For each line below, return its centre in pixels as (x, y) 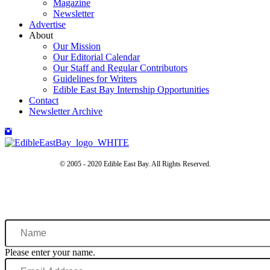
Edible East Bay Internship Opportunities (131, 89)
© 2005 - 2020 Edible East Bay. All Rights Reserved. (135, 164)
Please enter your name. (50, 252)
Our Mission (77, 46)
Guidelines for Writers (95, 78)
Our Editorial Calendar (96, 57)
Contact (44, 100)
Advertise (47, 24)
